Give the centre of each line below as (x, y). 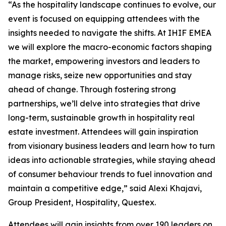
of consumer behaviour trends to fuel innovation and (110, 174)
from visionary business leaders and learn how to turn (111, 146)
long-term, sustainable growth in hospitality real (101, 118)
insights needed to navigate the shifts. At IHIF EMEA (110, 33)
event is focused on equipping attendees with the (104, 19)
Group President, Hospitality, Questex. (82, 202)
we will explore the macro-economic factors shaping (110, 47)
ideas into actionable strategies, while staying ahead (112, 160)
